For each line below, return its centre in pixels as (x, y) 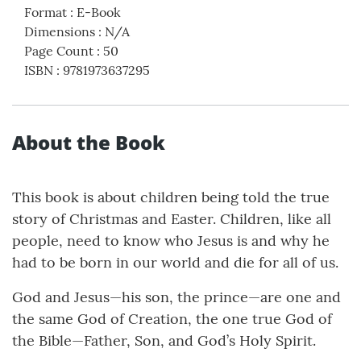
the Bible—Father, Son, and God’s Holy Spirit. (164, 341)
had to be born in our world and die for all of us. (175, 263)
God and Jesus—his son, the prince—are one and (176, 297)
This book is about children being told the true (171, 197)
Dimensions (60, 32)
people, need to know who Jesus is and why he (171, 241)
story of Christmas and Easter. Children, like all (172, 219)
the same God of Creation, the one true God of (172, 319)
